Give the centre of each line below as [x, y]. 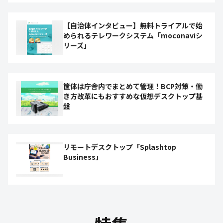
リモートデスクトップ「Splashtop [120, 147]
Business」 [83, 157]
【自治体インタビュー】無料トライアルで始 [133, 25]
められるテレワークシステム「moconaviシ [133, 35]
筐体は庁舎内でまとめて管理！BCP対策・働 [133, 86]
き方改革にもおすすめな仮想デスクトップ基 [133, 96]
